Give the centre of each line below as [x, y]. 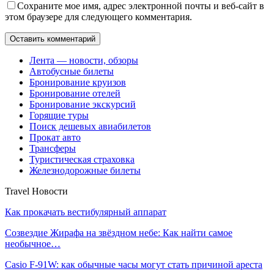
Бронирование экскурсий [83, 104]
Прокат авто [55, 137]
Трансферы [53, 148]
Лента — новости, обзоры [84, 60]
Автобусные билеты [72, 71]
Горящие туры [59, 115]
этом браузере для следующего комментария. [98, 17]
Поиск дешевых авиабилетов [90, 126]
